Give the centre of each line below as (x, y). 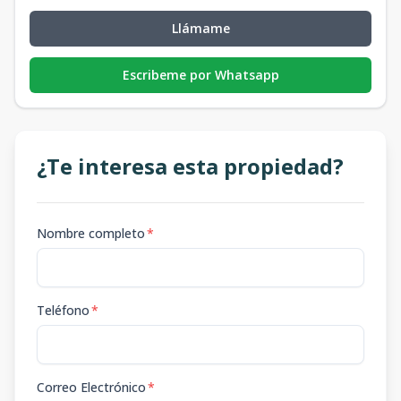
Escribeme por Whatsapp (200, 75)
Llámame (200, 28)
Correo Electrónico (91, 387)
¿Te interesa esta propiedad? (190, 166)
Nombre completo (91, 233)
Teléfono (63, 310)
